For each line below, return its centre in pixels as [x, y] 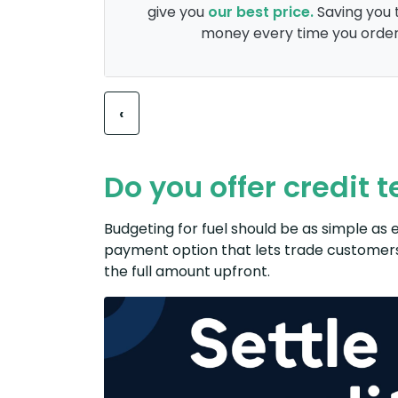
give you [177, 12]
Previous [159, 112]
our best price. [260, 12]
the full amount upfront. [187, 271]
